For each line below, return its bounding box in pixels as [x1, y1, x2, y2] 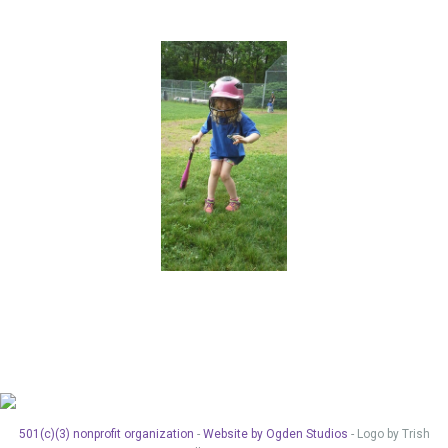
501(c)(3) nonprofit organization [18, 427, 194, 441]
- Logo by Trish [347, 427, 430, 441]
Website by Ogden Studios [202, 427, 348, 441]
